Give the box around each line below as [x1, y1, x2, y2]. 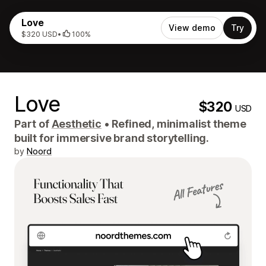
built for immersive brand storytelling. [14, 132, 209, 144]
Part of [14, 118, 52, 130]
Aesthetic [51, 118, 102, 130]
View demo [169, 23, 216, 33]
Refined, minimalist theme [109, 118, 246, 130]
